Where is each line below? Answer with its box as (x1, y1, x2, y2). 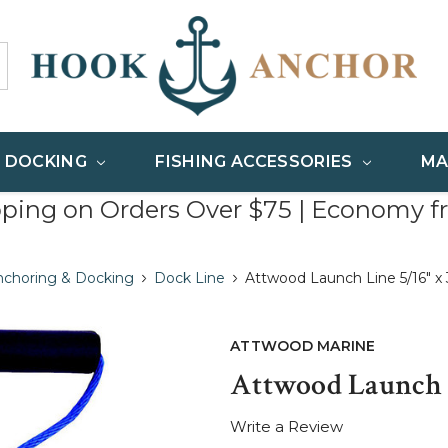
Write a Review (230, 417, 343, 436)
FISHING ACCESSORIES (155, 152, 357, 171)
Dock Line (153, 269, 225, 287)
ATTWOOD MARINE (230, 337, 376, 355)
